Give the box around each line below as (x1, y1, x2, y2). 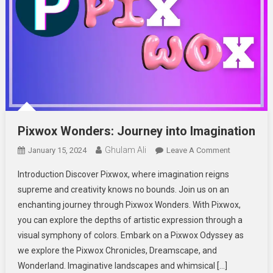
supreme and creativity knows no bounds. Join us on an (17, 184, 229, 194)
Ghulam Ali (104, 144, 146, 155)
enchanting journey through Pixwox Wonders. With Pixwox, (17, 199, 241, 210)
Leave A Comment (166, 145, 230, 155)
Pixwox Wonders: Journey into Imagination (17, 123, 255, 138)
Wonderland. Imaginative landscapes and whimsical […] (17, 260, 227, 271)
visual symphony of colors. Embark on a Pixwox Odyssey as (17, 230, 244, 240)
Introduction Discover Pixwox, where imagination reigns (17, 169, 229, 179)
